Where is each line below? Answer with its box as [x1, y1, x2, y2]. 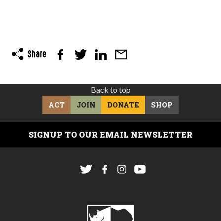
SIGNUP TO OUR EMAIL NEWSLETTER [29, 129, 192, 140]
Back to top [90, 84, 131, 94]
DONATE [107, 100, 139, 110]
